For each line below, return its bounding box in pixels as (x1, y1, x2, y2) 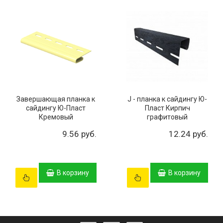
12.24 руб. (169, 129, 208, 139)
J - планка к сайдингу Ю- (127, 95, 207, 104)
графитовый (147, 113, 188, 121)
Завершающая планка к (16, 95, 95, 104)
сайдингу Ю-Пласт (26, 104, 86, 112)
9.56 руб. (62, 129, 97, 139)
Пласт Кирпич (144, 104, 190, 112)
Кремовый (38, 113, 73, 121)
